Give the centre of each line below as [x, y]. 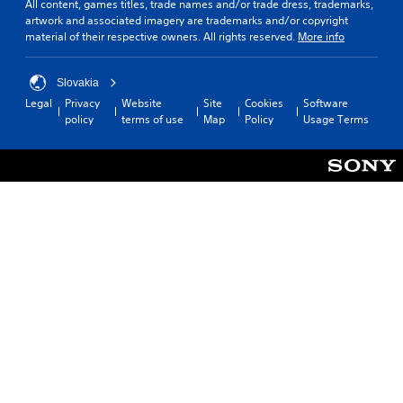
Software [325, 103]
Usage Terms [336, 119]
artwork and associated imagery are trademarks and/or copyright [187, 20]
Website [141, 103]
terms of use [152, 119]
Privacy [82, 103]
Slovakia [78, 82]
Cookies [264, 103]
